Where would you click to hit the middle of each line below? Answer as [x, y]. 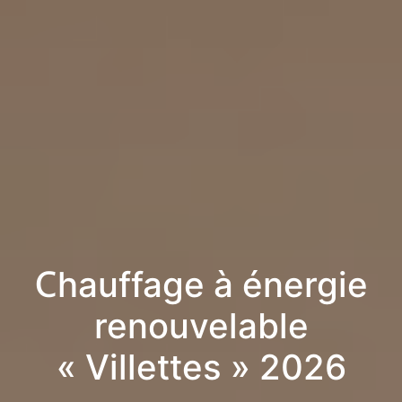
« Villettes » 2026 [201, 367]
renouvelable [201, 326]
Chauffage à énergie [201, 285]
